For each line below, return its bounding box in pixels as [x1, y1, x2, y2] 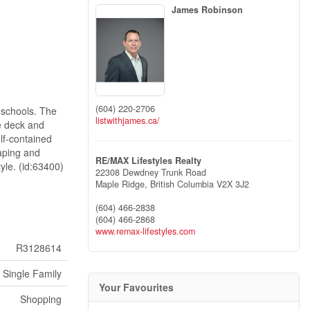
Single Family [3, 266, 62, 280]
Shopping [20, 292, 62, 306]
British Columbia [150, 177, 214, 190]
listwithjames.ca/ [95, 113, 160, 127]
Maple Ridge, [95, 177, 150, 190]
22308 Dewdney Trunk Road [95, 165, 206, 179]
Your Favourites [99, 280, 174, 294]
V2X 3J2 [217, 177, 249, 190]
